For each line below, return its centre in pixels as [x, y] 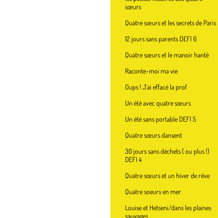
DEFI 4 [133, 159]
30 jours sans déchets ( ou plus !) [167, 151]
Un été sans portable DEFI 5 [161, 119]
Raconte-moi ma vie [151, 71]
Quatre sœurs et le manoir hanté [167, 55]
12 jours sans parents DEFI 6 [161, 39]
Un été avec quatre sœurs [158, 103]
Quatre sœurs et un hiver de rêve [167, 175]
